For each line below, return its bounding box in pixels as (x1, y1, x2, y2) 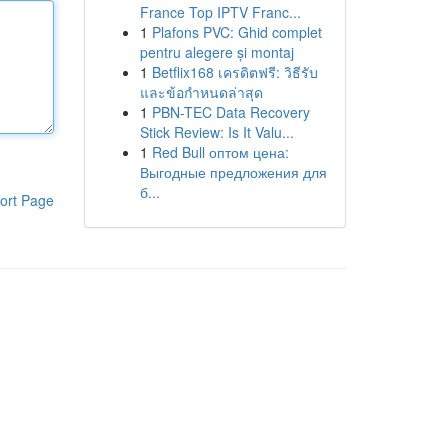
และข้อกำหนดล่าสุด (139, 82, 263, 102)
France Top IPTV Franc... (139, 2, 301, 22)
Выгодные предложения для (139, 162, 327, 182)
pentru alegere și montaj (139, 42, 294, 62)
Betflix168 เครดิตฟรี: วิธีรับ (151, 62, 318, 82)
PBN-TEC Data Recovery (151, 102, 310, 122)
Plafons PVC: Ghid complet (151, 22, 322, 42)
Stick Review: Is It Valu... (139, 122, 294, 142)
